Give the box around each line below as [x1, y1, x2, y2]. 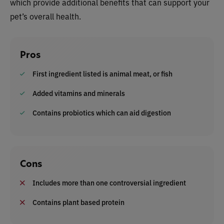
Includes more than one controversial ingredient [32, 177, 186, 187]
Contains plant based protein [32, 197, 124, 207]
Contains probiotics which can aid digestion [32, 107, 171, 117]
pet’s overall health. [10, 10, 81, 21]
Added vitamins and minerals [32, 88, 125, 98]
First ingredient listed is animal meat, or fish [32, 68, 172, 78]
